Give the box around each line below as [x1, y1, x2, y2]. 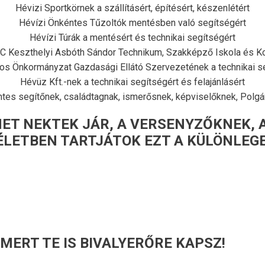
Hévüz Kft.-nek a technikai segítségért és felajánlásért [20, 76, 245, 88]
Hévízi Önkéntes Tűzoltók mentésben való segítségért [19, 17, 246, 28]
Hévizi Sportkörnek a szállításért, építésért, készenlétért [15, 2, 250, 14]
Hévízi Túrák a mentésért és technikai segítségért [30, 32, 235, 43]
